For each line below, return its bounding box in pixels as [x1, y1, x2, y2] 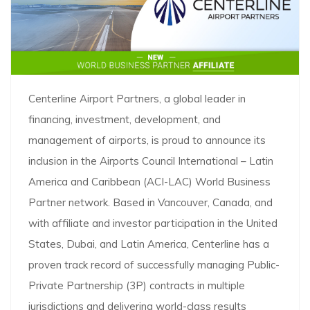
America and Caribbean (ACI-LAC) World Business [28, 175, 271, 189]
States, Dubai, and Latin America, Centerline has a [28, 237, 269, 251]
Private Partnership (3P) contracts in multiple [28, 279, 245, 293]
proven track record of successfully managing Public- [28, 258, 280, 272]
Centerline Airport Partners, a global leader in [28, 92, 246, 106]
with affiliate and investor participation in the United [28, 217, 277, 230]
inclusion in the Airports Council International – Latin [28, 154, 273, 168]
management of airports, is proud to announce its [28, 134, 266, 147]
